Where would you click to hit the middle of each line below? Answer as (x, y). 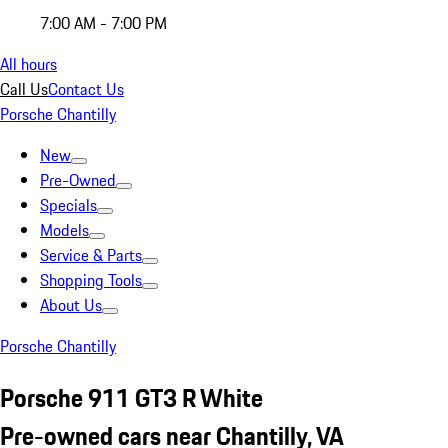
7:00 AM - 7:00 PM (103, 23)
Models (64, 230)
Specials (68, 205)
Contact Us (86, 89)
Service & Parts (91, 255)
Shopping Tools (91, 280)
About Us (71, 305)
